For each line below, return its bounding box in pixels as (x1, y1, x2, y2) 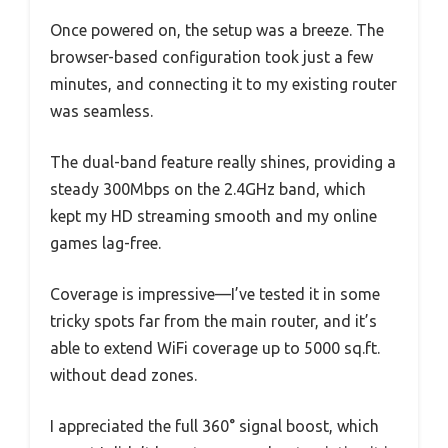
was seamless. (50, 101, 153, 120)
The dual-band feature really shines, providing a (50, 152, 396, 171)
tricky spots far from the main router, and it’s (50, 311, 377, 330)
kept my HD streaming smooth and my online (50, 206, 377, 225)
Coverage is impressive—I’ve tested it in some (50, 284, 380, 303)
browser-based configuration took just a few (50, 47, 373, 66)
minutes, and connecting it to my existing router (50, 74, 397, 93)
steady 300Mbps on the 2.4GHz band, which (50, 179, 366, 198)
